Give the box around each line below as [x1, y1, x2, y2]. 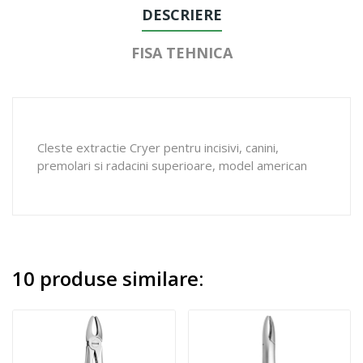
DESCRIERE [141, 4, 222, 24]
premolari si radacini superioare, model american [37, 156, 307, 173]
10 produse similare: [12, 264, 203, 292]
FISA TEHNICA [130, 42, 233, 62]
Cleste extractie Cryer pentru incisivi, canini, [37, 139, 279, 156]
